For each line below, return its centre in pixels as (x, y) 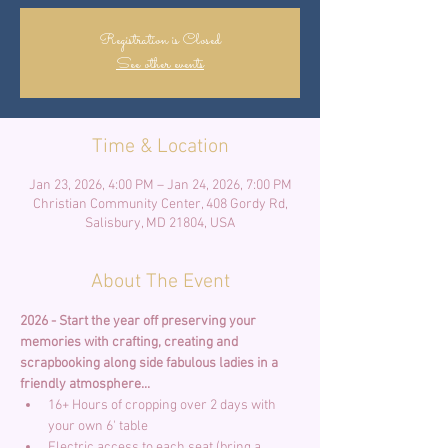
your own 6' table (98, 426)
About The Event (160, 281)
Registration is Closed (160, 40)
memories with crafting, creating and (130, 342)
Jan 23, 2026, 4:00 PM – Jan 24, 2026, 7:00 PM (160, 185)
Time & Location (160, 146)
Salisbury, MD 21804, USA (160, 223)
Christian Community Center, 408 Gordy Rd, (160, 204)
